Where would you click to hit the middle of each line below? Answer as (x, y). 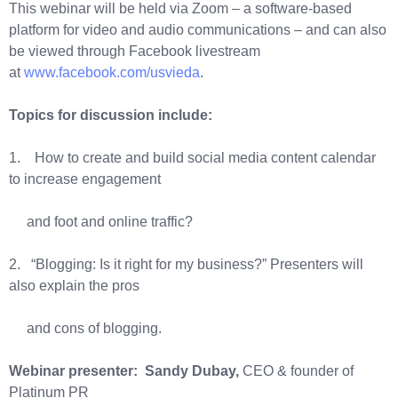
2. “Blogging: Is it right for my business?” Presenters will (186, 264)
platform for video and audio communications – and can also (198, 29)
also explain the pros (74, 285)
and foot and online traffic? (103, 221)
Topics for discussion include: (111, 115)
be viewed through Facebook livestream (135, 51)
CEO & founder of (298, 370)
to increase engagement (85, 179)
